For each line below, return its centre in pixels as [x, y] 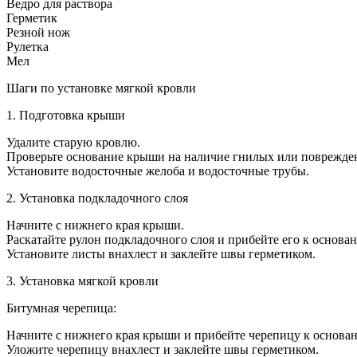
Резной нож [38, 32]
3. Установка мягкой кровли [82, 280]
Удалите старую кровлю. [73, 142]
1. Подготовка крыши [66, 115]
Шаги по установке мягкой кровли [101, 88]
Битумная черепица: [61, 308]
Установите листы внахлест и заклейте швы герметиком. [161, 253]
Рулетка [27, 46]
